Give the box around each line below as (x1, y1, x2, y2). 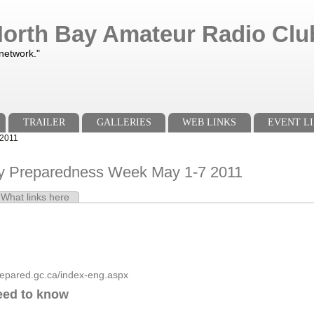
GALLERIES (96, 117, 151, 128)
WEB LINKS (182, 117, 237, 128)
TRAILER (22, 117, 65, 128)
